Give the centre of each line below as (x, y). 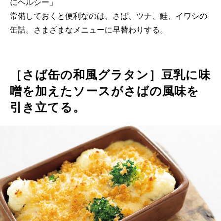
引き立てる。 (48, 107)
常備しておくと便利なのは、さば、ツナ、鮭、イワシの (109, 16)
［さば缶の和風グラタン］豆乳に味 (110, 74)
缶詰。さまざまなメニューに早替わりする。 (89, 30)
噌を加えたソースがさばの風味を (105, 91)
